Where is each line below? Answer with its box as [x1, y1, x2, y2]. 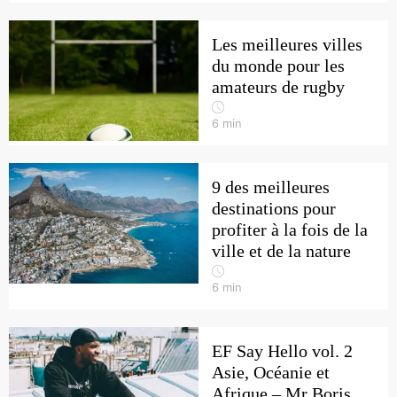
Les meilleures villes [212, 35, 362, 54]
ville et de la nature [212, 241, 351, 261]
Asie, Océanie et [212, 362, 330, 382]
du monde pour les [212, 56, 345, 75]
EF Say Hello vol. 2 [212, 341, 353, 361]
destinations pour [212, 198, 336, 218]
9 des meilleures [212, 177, 330, 197]
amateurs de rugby [212, 77, 345, 97]
